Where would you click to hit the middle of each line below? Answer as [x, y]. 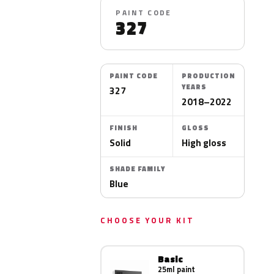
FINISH [124, 128]
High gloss [204, 143]
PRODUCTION [208, 76]
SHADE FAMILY [138, 169]
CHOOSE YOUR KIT [147, 220]
